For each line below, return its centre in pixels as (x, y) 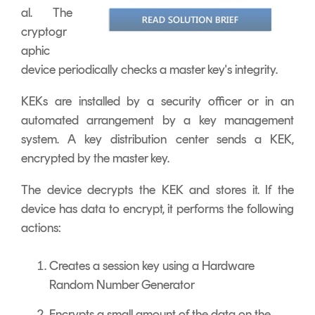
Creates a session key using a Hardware (152, 265)
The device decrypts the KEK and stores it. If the (157, 189)
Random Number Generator (122, 284)
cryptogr (44, 31)
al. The (47, 12)
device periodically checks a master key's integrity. (149, 69)
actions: (41, 227)
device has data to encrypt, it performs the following (157, 208)
